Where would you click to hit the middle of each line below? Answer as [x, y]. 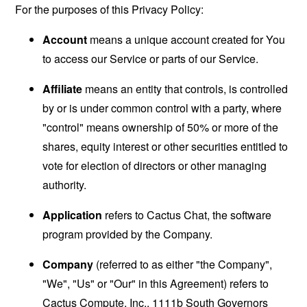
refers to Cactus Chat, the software [187, 214]
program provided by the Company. [128, 234]
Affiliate [63, 88]
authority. [65, 184]
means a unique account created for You [186, 39]
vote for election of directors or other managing [155, 165]
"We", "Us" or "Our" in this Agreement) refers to [156, 283]
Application [73, 214]
